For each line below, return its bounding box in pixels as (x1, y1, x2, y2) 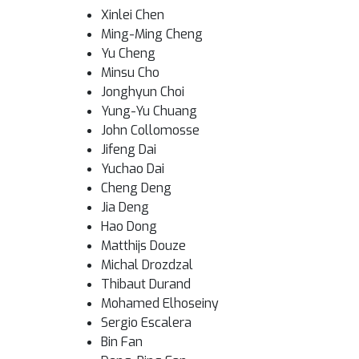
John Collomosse (101, 122, 200, 139)
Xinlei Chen (101, 6, 164, 23)
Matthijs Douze (101, 237, 186, 254)
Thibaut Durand (101, 276, 191, 292)
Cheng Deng (101, 179, 171, 196)
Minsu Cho (101, 64, 159, 81)
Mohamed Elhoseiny (101, 295, 219, 312)
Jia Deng (101, 199, 149, 216)
